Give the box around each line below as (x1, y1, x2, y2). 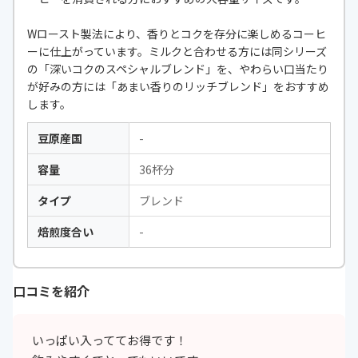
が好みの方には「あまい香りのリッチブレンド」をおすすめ (27, 78, 329, 95)
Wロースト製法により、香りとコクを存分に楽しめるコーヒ (27, 26, 326, 42)
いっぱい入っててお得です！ (32, 332, 187, 349)
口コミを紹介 (13, 281, 89, 301)
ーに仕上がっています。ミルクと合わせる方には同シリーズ (27, 43, 327, 60)
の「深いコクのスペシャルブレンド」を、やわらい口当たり (27, 61, 328, 78)
